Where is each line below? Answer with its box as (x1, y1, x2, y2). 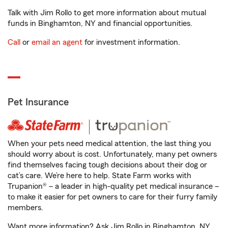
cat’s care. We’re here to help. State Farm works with (8, 172, 191, 180)
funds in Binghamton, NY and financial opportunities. (8, 19, 192, 27)
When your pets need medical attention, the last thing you (8, 139, 211, 148)
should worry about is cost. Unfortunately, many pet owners (8, 150, 217, 158)
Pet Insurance (8, 97, 69, 107)
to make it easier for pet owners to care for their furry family (8, 193, 217, 201)
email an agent (32, 38, 82, 46)
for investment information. (82, 38, 180, 46)
